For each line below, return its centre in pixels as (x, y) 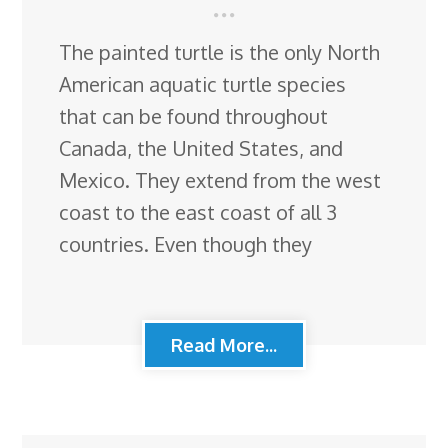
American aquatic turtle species (203, 84)
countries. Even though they (186, 244)
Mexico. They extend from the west (220, 180)
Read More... (224, 345)
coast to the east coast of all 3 (198, 212)
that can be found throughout (194, 116)
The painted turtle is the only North (220, 52)
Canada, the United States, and (201, 148)
